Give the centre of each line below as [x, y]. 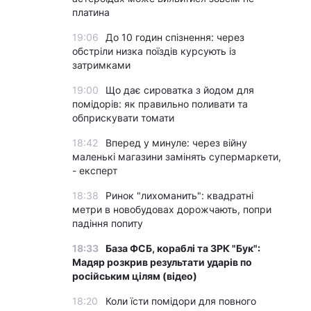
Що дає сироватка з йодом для [180, 90]
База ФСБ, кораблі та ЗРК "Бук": [183, 248]
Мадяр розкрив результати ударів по [162, 262]
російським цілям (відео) [135, 276]
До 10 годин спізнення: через [175, 37]
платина [91, 12]
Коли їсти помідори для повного [181, 301]
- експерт [95, 170]
